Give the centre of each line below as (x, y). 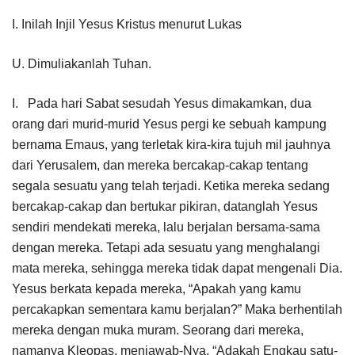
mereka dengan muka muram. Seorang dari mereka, (158, 330)
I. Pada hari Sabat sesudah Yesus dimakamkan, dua (162, 103)
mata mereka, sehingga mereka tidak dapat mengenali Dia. (177, 268)
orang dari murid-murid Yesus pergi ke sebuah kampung (169, 124)
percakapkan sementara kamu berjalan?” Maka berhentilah (177, 309)
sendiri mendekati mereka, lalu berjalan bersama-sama (166, 227)
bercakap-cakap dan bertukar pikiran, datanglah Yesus (165, 206)
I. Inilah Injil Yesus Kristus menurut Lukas (127, 24)
